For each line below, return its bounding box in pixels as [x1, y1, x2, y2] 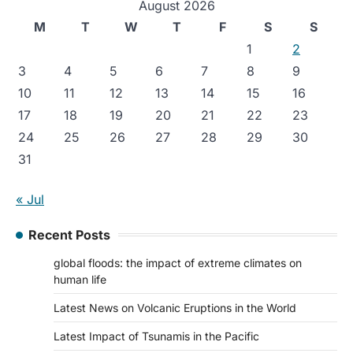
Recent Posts [28, 226, 110, 243]
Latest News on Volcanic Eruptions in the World [54, 300, 296, 314]
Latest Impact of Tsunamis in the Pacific [54, 329, 259, 343]
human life [54, 272, 106, 286]
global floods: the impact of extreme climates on [54, 255, 302, 269]
